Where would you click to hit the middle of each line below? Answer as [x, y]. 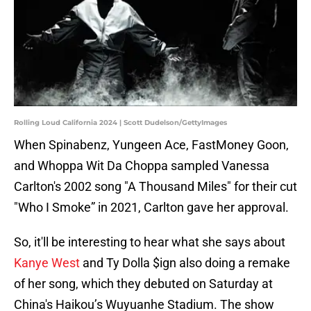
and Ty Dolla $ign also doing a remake [185, 263]
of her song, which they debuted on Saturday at [143, 284]
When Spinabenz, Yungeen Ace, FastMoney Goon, [151, 145]
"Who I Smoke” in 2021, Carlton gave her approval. [151, 208]
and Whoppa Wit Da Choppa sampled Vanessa [142, 166]
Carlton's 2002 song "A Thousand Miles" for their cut [155, 187]
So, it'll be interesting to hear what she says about [150, 242]
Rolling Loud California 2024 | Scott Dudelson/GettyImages [120, 123]
